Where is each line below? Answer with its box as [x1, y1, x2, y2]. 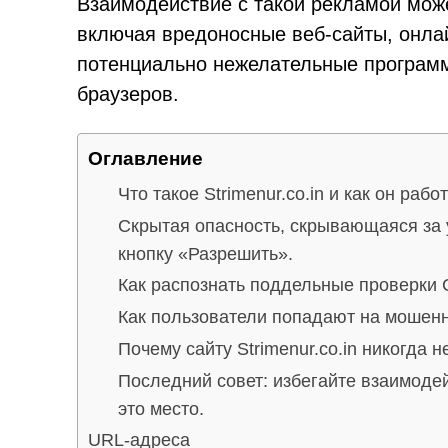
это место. [118, 398, 204, 419]
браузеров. [77, 83, 179, 105]
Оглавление [88, 147, 203, 169]
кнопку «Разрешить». [118, 243, 293, 264]
